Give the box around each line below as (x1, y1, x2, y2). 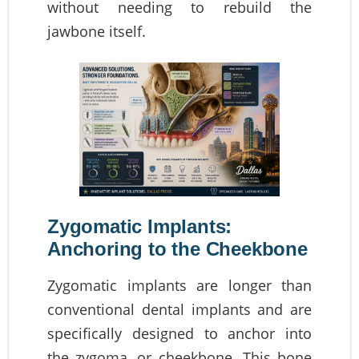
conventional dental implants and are (47, 299, 312, 319)
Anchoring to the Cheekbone (47, 237, 308, 260)
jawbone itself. (47, 22, 146, 41)
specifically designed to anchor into (47, 323, 312, 343)
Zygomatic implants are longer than (47, 275, 312, 295)
